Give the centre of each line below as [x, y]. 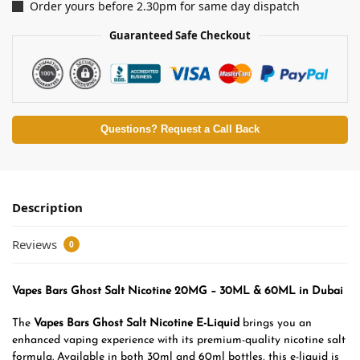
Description [47, 208]
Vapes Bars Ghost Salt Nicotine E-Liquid [137, 324]
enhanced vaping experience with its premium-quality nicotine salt [179, 341]
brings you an [276, 324]
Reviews [36, 244]
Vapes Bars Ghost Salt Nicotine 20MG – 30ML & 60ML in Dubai [178, 291]
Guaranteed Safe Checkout [180, 36]
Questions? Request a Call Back [180, 130]
